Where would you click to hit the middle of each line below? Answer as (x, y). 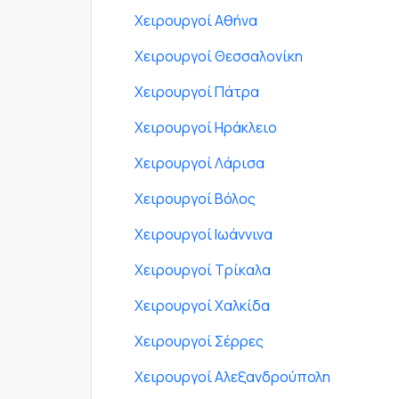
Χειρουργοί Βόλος (195, 198)
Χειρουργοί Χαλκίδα (202, 305)
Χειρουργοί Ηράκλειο (206, 127)
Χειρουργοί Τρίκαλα (203, 269)
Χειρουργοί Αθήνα (196, 20)
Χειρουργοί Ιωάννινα (204, 234)
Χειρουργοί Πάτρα (197, 91)
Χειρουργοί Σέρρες (199, 341)
